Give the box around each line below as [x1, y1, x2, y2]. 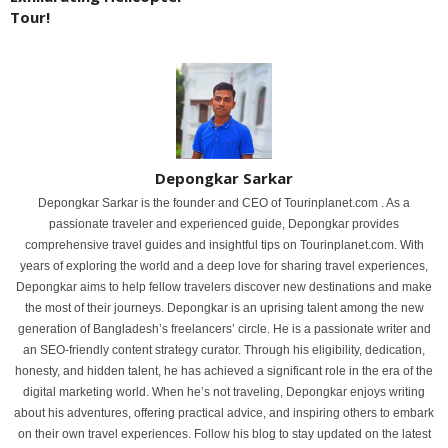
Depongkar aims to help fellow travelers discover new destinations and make [16, 280, 432, 295]
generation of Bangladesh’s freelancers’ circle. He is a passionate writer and [17, 322, 431, 337]
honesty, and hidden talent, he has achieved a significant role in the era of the [15, 364, 433, 379]
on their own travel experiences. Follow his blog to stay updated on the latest [17, 427, 431, 442]
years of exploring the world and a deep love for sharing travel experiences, [20, 259, 428, 274]
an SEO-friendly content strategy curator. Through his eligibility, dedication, [23, 343, 425, 358]
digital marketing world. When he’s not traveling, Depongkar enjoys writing [23, 385, 425, 400]
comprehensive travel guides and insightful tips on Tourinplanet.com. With [24, 238, 424, 253]
